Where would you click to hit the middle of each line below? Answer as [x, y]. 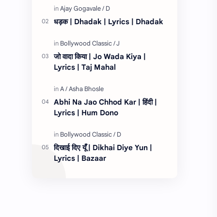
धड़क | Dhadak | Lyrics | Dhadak [108, 22]
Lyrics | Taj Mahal [85, 67]
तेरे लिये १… [68, 8]
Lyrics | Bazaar [80, 158]
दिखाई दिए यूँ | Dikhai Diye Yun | [103, 148]
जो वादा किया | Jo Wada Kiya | [100, 57]
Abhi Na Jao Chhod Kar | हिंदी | [105, 102]
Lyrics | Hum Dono [86, 113]
